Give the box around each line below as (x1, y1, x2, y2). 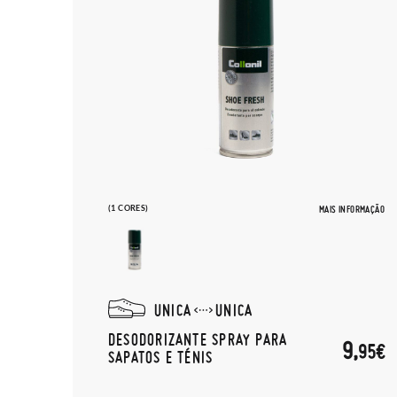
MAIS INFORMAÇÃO (319, 203, 385, 215)
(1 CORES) (108, 203, 149, 213)
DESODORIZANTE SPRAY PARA (108, 330, 288, 348)
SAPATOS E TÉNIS (108, 347, 214, 366)
